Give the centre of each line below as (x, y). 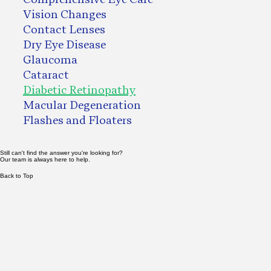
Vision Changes (65, 14)
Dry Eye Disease (64, 44)
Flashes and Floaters (77, 120)
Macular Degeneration (82, 105)
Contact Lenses (64, 29)
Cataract (46, 75)
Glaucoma (50, 60)
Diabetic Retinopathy (79, 90)
